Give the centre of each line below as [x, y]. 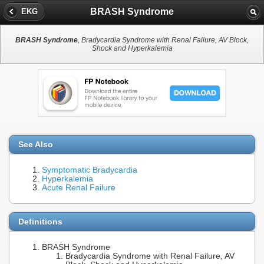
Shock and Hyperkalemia [132, 49]
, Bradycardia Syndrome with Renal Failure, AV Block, [163, 40]
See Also [36, 145]
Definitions [40, 221]
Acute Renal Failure [79, 188]
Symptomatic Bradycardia [90, 170]
